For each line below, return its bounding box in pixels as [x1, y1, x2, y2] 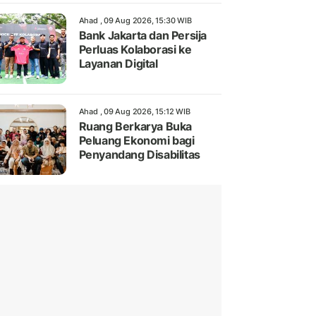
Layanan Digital [78, 56, 158, 71]
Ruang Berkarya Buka [78, 119, 192, 134]
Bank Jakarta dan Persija [78, 28, 207, 43]
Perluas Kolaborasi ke [78, 42, 192, 57]
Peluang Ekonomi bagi [78, 133, 195, 148]
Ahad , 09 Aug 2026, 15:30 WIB [78, 16, 192, 26]
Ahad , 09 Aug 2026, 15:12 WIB [78, 107, 190, 117]
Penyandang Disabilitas [78, 147, 200, 162]
